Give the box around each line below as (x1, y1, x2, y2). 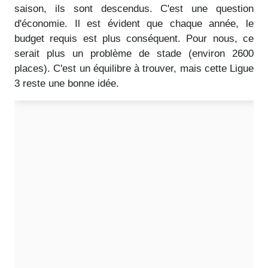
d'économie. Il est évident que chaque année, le (14, 17, 254, 29)
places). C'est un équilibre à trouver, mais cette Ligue (14, 62, 254, 74)
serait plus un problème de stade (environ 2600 (14, 47, 254, 59)
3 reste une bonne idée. (14, 77, 119, 89)
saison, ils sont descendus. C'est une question (14, 2, 254, 14)
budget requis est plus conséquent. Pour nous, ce (14, 32, 254, 44)
